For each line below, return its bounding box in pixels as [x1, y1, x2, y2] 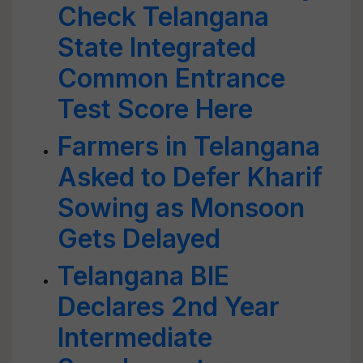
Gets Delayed [58, 223, 220, 254]
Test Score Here [58, 93, 253, 125]
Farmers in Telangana [58, 130, 320, 162]
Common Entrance [58, 62, 285, 94]
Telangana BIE [58, 260, 229, 292]
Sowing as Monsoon [58, 192, 305, 224]
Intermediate [58, 322, 212, 353]
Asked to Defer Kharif [58, 161, 322, 193]
